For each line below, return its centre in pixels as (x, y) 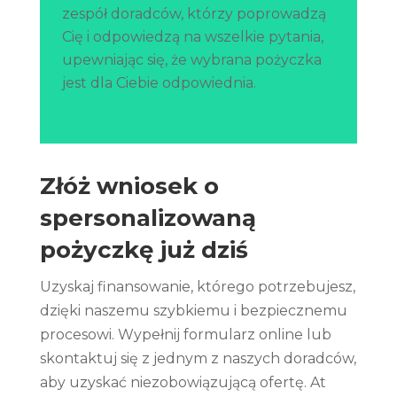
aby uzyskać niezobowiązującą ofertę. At (183, 382)
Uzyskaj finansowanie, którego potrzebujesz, (197, 286)
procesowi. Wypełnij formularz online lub (185, 334)
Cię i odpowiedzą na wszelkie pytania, (192, 36)
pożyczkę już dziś (144, 249)
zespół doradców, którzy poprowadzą (194, 13)
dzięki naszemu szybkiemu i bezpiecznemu (193, 310)
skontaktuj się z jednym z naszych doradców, (198, 358)
